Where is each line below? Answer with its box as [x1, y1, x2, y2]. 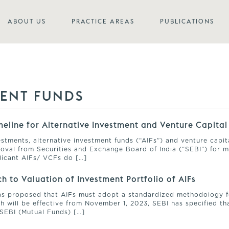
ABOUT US [8, 17, 46, 25]
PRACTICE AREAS [72, 17, 134, 25]
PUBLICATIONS [160, 17, 214, 25]
